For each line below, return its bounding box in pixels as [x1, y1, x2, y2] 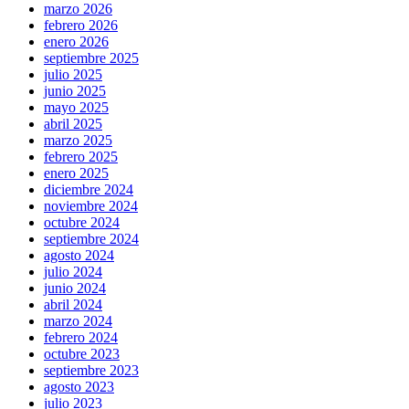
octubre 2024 [44, 214, 120, 230]
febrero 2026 [44, 16, 118, 33]
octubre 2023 [44, 345, 120, 362]
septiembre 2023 [44, 362, 139, 378]
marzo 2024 [44, 312, 112, 329]
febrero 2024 [44, 329, 118, 345]
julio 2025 [44, 66, 102, 82]
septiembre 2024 [44, 230, 139, 246]
